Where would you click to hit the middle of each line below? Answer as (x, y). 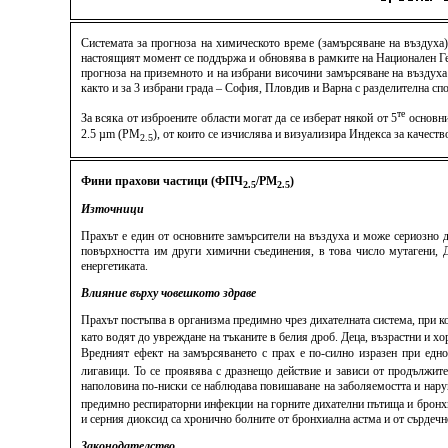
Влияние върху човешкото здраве (168, 293)
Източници (112, 209)
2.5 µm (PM (110, 134)
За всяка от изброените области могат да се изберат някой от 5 (239, 118)
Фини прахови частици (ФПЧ (162, 181)
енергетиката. (114, 266)
